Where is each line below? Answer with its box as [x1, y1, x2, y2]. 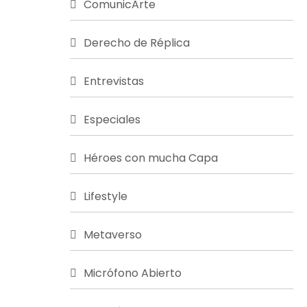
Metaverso [84, 227, 142, 243]
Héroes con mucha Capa [84, 150, 218, 166]
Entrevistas [84, 73, 144, 89]
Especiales [84, 112, 140, 127]
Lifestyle [84, 188, 127, 204]
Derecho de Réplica [84, 35, 190, 51]
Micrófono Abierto [84, 265, 182, 281]
